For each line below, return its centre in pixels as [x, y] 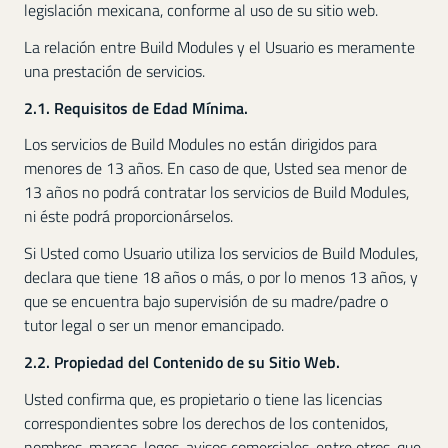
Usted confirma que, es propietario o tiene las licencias [203, 398]
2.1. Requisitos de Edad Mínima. [136, 107]
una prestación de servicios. [114, 70]
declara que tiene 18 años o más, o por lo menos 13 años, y [221, 277]
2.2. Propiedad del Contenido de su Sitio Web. [182, 361]
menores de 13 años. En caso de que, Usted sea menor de [215, 168]
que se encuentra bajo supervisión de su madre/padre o [206, 301]
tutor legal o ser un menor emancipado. [154, 325]
